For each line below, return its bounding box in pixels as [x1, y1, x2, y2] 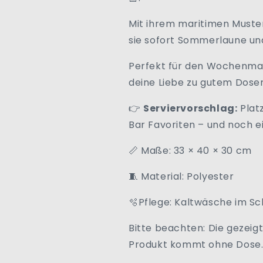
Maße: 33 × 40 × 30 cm [138, 143, 252, 157]
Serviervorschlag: [143, 101, 238, 115]
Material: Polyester [141, 169, 234, 183]
